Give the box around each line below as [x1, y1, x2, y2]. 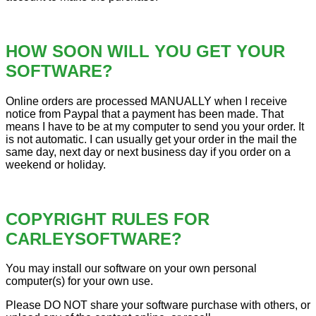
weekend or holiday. [6, 158, 106, 171]
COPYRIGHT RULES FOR [6, 209, 209, 229]
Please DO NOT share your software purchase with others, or [6, 299, 310, 312]
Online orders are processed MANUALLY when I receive [6, 95, 287, 107]
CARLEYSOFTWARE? [6, 229, 182, 248]
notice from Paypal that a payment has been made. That [6, 107, 284, 120]
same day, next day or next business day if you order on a [6, 145, 291, 158]
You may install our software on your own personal [6, 262, 257, 275]
